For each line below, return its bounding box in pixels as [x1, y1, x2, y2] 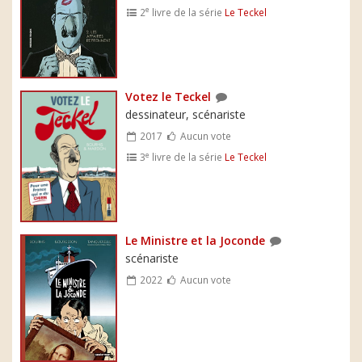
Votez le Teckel [125, 89, 211, 105]
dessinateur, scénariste [125, 107, 246, 123]
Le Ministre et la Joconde [125, 232, 265, 248]
